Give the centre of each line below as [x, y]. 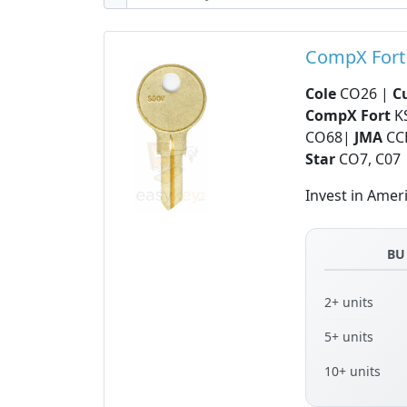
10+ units [353, 372]
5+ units [349, 337]
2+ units [349, 303]
